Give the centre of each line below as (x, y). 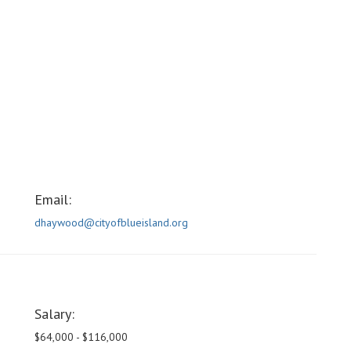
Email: (53, 200)
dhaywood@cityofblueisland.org (111, 223)
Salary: (54, 314)
